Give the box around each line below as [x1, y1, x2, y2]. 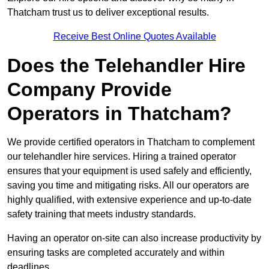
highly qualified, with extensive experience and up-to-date [7, 195, 252, 205]
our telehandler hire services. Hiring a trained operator [7, 151, 236, 162]
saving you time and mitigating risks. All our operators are [7, 180, 249, 191]
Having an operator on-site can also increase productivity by [7, 233, 261, 244]
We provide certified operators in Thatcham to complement [7, 137, 255, 148]
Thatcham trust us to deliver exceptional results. [7, 7, 209, 18]
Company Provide [7, 79, 172, 101]
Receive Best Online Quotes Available [53, 31, 216, 42]
